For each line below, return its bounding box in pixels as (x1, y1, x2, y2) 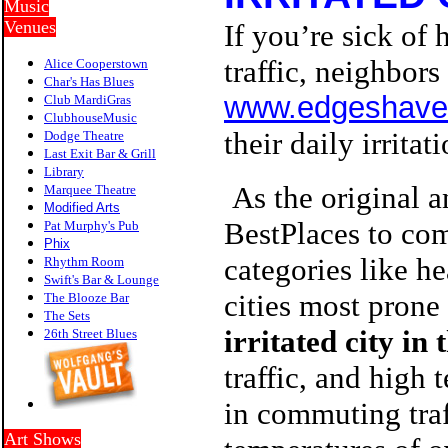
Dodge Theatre (44, 128, 124, 143)
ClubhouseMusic (44, 110, 137, 125)
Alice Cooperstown (44, 56, 148, 71)
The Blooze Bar (44, 290, 129, 305)
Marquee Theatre (44, 182, 136, 197)
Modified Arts (44, 200, 120, 215)
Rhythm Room (44, 254, 124, 269)
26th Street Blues (44, 326, 137, 341)
